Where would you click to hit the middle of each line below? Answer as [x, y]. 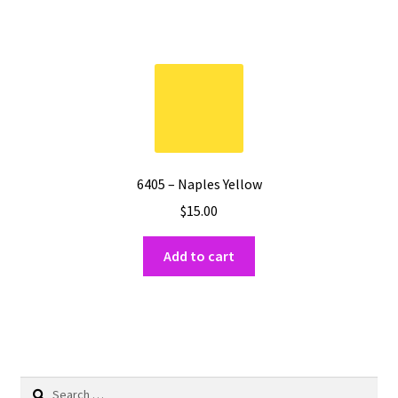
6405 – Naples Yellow [199, 183]
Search [38, 386]
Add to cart [199, 256]
